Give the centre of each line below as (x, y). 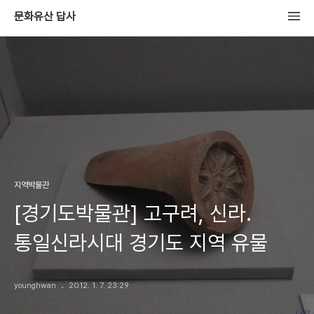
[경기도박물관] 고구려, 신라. (133, 213)
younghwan (35, 286)
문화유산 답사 (45, 16)
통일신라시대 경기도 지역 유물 (141, 243)
